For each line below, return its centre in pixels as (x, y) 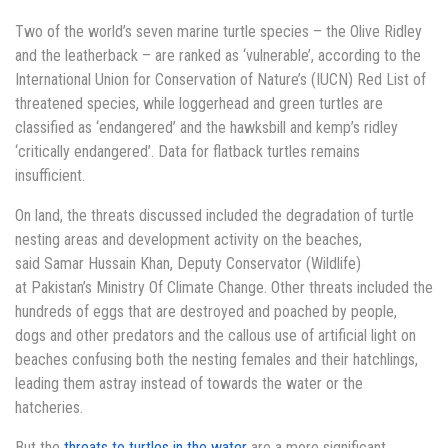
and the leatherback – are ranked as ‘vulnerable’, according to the (218, 56)
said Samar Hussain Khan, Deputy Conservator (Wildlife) (188, 264)
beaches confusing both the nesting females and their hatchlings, (216, 360)
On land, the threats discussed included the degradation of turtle (214, 216)
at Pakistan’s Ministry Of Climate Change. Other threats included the (224, 288)
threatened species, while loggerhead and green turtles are (199, 104)
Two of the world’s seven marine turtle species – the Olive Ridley (218, 32)
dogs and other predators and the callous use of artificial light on (215, 336)
